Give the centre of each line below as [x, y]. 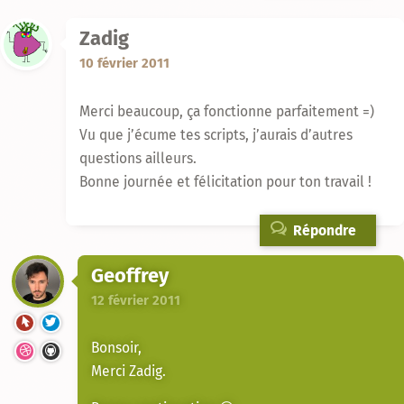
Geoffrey [130, 275]
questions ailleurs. [138, 158]
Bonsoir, [116, 347]
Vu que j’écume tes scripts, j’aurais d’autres [216, 134]
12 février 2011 [136, 300]
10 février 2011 [124, 64]
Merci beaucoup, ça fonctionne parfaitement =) [227, 111]
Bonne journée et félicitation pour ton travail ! [225, 181]
